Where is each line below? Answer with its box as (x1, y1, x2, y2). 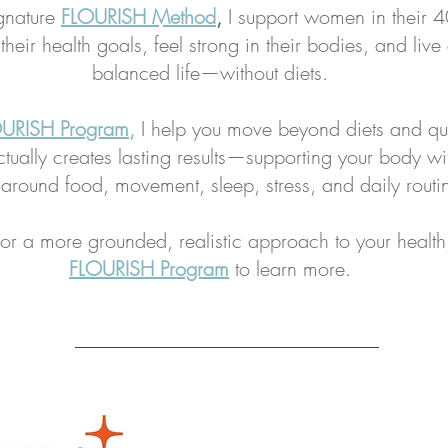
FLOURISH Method (61, 3, 216, 30)
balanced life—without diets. (92, 59, 328, 86)
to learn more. (229, 255, 351, 282)
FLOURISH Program (69, 255, 229, 282)
